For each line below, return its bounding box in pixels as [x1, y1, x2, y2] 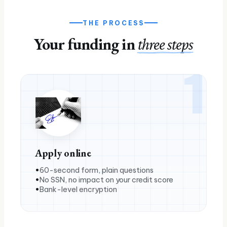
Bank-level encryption [40, 184, 117, 194]
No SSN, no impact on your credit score [40, 174, 173, 184]
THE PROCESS [83, 19, 144, 27]
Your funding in [33, 33, 138, 54]
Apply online [35, 146, 91, 160]
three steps [137, 35, 194, 53]
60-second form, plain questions [40, 165, 154, 175]
